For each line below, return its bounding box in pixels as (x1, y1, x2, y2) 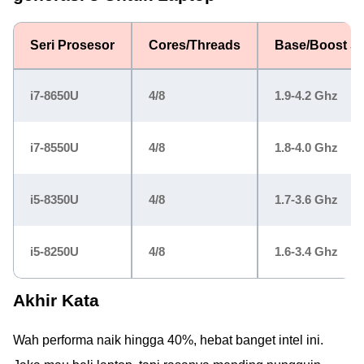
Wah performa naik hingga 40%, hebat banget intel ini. (13, 333, 323, 347)
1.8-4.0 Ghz (275, 141, 338, 154)
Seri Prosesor (30, 38, 115, 52)
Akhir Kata (13, 291, 99, 310)
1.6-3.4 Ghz (275, 245, 338, 258)
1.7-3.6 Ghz (275, 193, 338, 206)
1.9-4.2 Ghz (275, 89, 338, 102)
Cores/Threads (149, 38, 240, 52)
